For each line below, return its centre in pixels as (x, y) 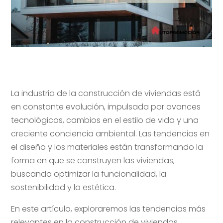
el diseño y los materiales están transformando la (107, 147)
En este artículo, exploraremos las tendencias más (109, 209)
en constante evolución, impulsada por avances (106, 107)
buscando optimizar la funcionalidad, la (89, 174)
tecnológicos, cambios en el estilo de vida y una (105, 120)
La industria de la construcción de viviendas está (106, 93)
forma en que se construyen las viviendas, (93, 160)
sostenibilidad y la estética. (64, 187)
